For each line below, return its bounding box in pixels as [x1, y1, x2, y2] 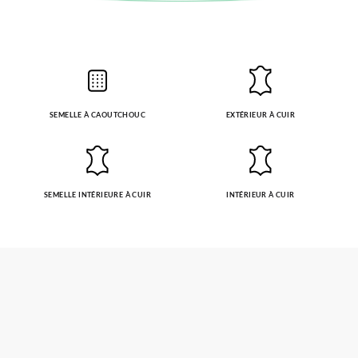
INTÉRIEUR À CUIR [226, 190, 295, 199]
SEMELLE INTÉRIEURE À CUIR [44, 190, 151, 199]
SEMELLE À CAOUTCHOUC [50, 110, 145, 119]
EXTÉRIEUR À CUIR [225, 110, 296, 119]
